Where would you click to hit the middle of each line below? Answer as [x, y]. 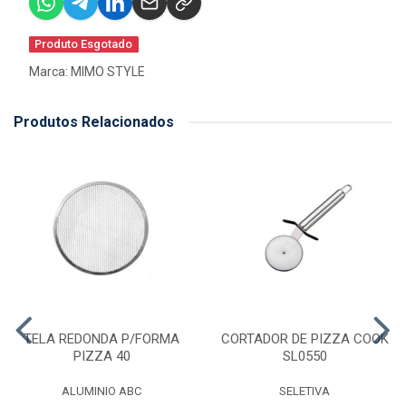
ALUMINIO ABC [101, 391]
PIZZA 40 [101, 356]
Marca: [50, 72]
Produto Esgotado [84, 44]
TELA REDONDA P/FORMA [101, 339]
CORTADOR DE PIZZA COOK [304, 339]
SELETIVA [304, 391]
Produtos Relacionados [94, 122]
